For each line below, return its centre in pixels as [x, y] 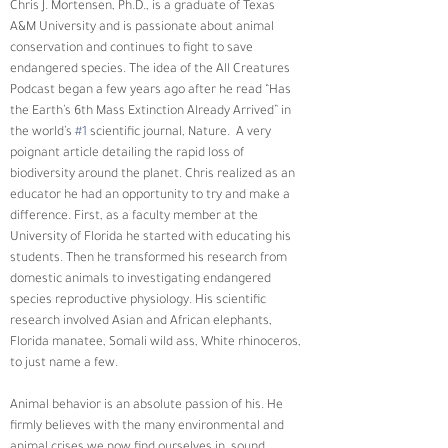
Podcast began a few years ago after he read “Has [152, 90]
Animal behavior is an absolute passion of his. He [148, 405]
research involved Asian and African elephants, [142, 321]
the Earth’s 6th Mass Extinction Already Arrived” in [152, 111]
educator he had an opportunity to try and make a [151, 195]
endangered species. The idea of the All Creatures [151, 69]
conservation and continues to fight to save [133, 48]
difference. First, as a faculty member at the [135, 216]
